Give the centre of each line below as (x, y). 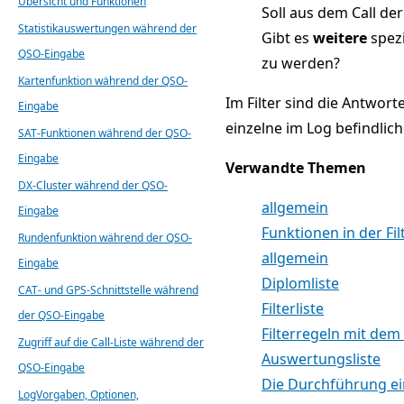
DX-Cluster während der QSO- (93, 185)
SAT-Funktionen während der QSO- (105, 133)
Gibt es (287, 37)
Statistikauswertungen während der (107, 28)
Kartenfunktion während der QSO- (103, 80)
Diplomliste (300, 283)
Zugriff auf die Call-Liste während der (111, 342)
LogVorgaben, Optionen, (78, 394)
